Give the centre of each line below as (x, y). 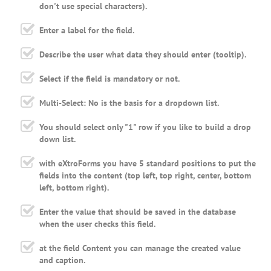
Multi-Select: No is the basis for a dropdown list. (129, 103)
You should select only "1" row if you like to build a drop (145, 127)
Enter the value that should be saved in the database (138, 212)
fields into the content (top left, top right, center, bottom (145, 176)
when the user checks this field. (97, 224)
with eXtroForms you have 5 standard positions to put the (148, 164)
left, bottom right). (74, 188)
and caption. (62, 260)
